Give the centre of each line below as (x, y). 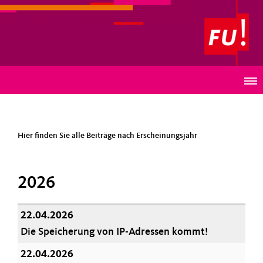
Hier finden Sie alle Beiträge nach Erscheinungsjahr (107, 136)
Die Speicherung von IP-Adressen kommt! (114, 232)
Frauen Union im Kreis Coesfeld (69, 19)
